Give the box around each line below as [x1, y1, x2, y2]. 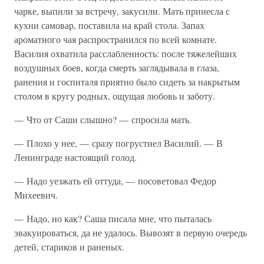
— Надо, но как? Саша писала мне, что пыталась [14, 212, 212, 225]
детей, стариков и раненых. [14, 240, 124, 253]
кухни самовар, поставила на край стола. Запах [14, 19, 204, 31]
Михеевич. [14, 189, 58, 201]
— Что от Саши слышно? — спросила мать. [14, 113, 192, 126]
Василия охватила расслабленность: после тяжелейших [14, 47, 237, 60]
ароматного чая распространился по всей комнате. [14, 33, 217, 45]
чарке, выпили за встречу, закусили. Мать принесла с [14, 5, 230, 17]
